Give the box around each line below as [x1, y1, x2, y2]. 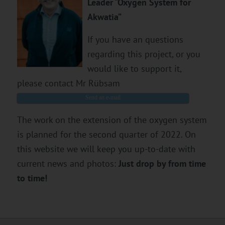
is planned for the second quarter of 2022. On [17, 129, 196, 141]
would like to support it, [87, 62, 181, 74]
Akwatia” [87, 11, 122, 23]
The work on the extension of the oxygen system [17, 114, 207, 126]
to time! [17, 172, 47, 184]
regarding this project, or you [87, 48, 200, 60]
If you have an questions [87, 33, 183, 45]
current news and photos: [17, 158, 119, 170]
